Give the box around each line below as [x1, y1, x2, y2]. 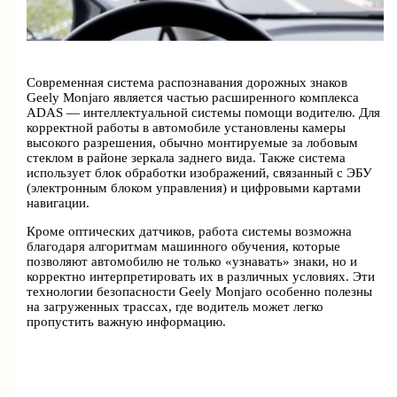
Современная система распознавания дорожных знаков [27, 75, 348, 90]
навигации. [27, 196, 90, 211]
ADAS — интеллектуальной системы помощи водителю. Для [27, 105, 381, 121]
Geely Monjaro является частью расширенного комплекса [27, 90, 360, 105]
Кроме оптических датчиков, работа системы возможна [27, 223, 353, 238]
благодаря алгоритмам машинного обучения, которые [27, 238, 341, 253]
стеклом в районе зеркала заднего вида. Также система [27, 151, 346, 166]
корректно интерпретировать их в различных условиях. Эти [27, 269, 376, 284]
